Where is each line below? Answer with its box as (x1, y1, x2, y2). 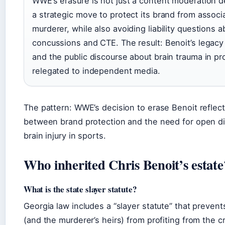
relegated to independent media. (32, 66, 160, 76)
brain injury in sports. (24, 131, 106, 141)
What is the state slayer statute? (24, 183, 137, 196)
